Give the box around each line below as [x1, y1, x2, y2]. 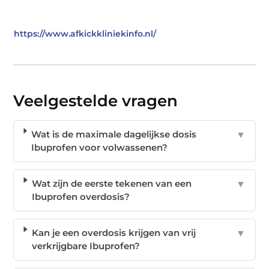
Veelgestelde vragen [13, 91, 178, 110]
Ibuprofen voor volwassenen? [31, 141, 168, 153]
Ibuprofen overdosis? [31, 190, 130, 202]
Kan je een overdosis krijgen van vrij [31, 226, 196, 238]
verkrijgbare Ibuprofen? [31, 240, 140, 252]
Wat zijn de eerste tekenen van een [31, 177, 192, 189]
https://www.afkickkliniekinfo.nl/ [14, 28, 157, 38]
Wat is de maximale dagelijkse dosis [31, 128, 196, 140]
